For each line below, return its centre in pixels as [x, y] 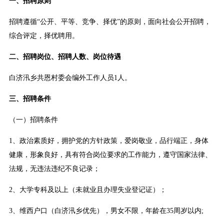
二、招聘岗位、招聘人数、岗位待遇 [65, 57]
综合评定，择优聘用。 [44, 36]
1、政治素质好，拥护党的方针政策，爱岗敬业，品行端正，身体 [108, 141]
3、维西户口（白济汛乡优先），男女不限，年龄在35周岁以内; [106, 211]
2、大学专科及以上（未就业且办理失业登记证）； [87, 190]
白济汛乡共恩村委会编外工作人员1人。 [70, 78]
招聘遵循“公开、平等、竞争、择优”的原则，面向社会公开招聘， [110, 22]
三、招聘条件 [30, 99]
